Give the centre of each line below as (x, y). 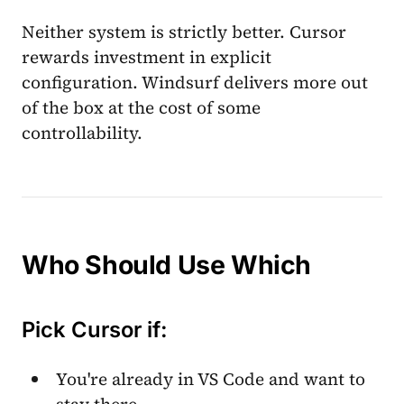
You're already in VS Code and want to (211, 378)
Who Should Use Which (167, 264)
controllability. (82, 132)
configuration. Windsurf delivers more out (195, 82)
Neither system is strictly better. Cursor (184, 31)
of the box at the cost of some (141, 107)
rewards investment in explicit (147, 56)
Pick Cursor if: (95, 329)
